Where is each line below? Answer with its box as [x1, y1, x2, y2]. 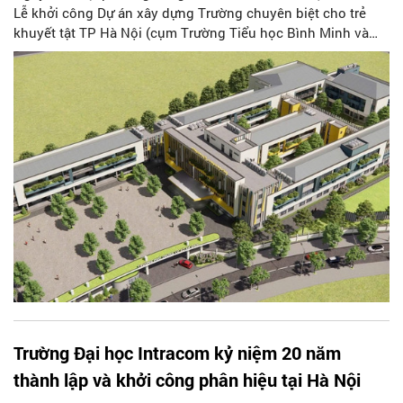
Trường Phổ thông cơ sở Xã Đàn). [13, 43, 220, 62]
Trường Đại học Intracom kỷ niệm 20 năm [13, 341, 341, 365]
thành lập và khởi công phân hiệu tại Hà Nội [13, 368, 361, 392]
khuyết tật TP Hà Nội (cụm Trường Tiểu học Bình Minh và [13, 23, 369, 42]
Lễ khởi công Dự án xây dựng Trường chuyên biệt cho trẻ [13, 4, 366, 22]
